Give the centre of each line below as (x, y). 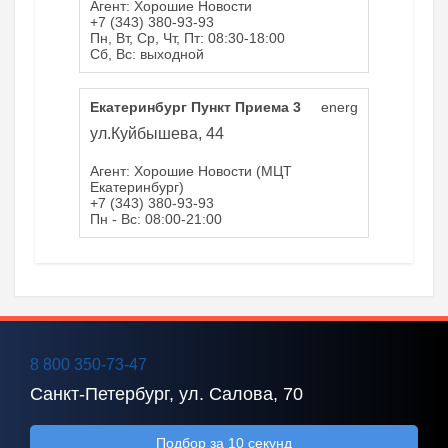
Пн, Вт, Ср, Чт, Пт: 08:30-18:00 (187, 38)
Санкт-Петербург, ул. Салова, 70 (166, 394)
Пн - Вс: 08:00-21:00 (156, 219)
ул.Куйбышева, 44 (157, 133)
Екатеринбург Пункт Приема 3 (195, 107)
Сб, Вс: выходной (147, 54)
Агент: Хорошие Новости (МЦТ (191, 171)
